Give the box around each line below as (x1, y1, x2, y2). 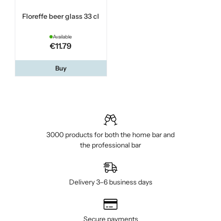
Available (53, 34, 73, 40)
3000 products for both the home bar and (46, 130, 175, 140)
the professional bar (80, 141, 141, 150)
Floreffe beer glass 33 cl (22, 12, 100, 21)
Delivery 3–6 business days (69, 178, 152, 187)
